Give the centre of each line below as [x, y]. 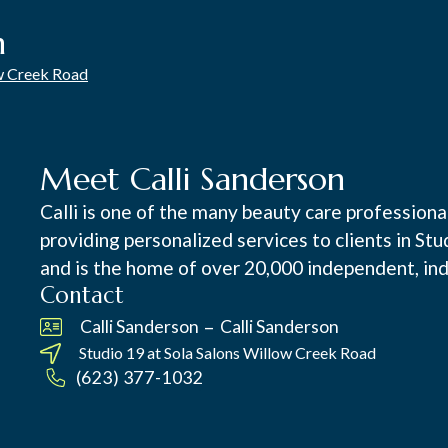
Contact [82, 295]
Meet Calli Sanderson [193, 179]
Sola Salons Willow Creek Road [270, 352]
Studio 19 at [120, 352]
